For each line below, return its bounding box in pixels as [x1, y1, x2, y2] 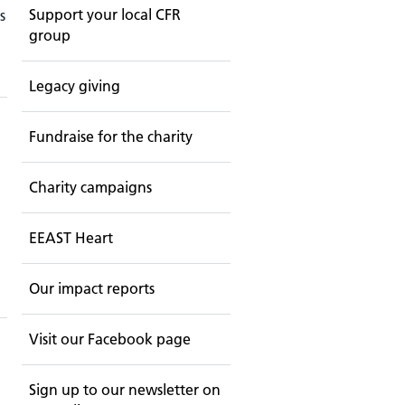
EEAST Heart [28, 229, 113, 248]
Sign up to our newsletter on [28, 381, 221, 400]
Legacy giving [28, 77, 120, 96]
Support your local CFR [28, 5, 181, 24]
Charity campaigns [28, 178, 152, 197]
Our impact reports [28, 279, 155, 298]
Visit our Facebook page [28, 330, 191, 349]
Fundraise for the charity [28, 127, 193, 146]
